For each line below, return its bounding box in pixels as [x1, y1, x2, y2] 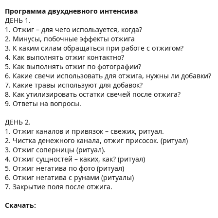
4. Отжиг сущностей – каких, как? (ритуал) [5, 154, 145, 164]
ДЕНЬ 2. [5, 117, 31, 127]
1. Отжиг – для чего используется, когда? [5, 25, 142, 35]
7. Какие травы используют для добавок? [5, 80, 143, 90]
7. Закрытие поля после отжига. [5, 182, 112, 192]
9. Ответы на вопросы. [5, 99, 81, 109]
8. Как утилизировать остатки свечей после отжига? [5, 90, 181, 99]
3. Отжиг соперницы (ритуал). [5, 145, 106, 155]
